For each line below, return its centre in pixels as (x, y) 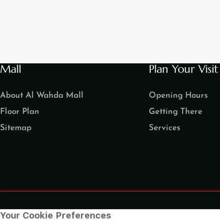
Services (164, 128)
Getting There (175, 111)
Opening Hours (178, 95)
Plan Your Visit (183, 69)
